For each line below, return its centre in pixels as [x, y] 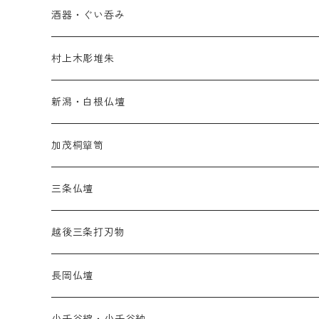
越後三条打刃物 [88, 232]
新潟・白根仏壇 [88, 102]
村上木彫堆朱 [83, 59]
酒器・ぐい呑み [88, 15]
